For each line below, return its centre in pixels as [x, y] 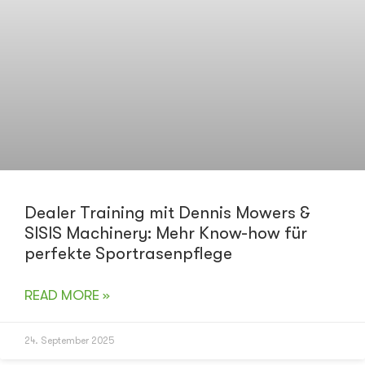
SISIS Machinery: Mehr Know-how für [166, 233]
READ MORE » [67, 295]
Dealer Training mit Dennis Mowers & [167, 213]
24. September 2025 [69, 341]
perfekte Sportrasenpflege [128, 254]
